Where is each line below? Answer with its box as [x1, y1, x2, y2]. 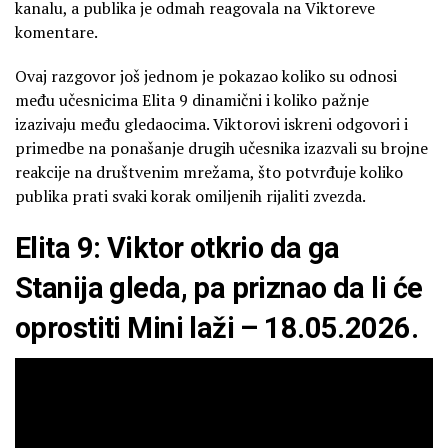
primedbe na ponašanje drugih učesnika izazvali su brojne [15, 137, 428, 160]
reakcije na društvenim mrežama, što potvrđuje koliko [15, 161, 403, 184]
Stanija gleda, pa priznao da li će [15, 271, 423, 306]
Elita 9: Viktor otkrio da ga [15, 231, 340, 266]
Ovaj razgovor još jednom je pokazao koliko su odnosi [15, 65, 397, 88]
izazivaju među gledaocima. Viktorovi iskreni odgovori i [15, 113, 408, 136]
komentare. [15, 21, 98, 44]
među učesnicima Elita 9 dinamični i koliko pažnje [15, 89, 369, 112]
